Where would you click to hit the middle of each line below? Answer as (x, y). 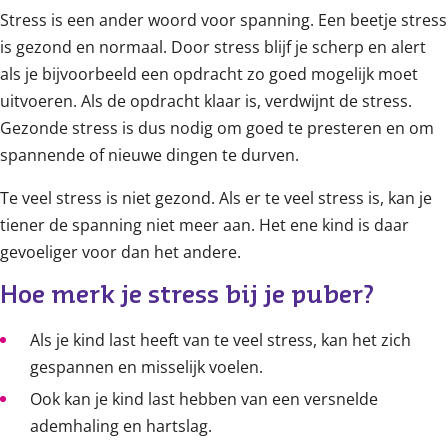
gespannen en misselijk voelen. (146, 367)
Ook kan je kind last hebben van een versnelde (204, 399)
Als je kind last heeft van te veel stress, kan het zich (220, 340)
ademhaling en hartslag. (121, 426)
